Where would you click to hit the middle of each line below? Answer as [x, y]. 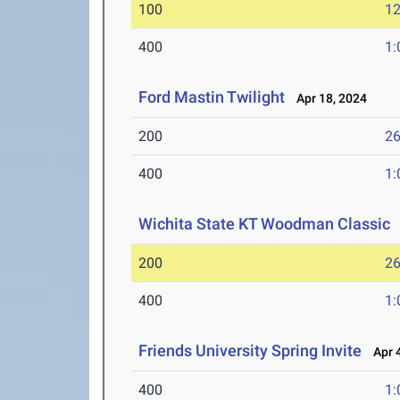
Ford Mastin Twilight [212, 97]
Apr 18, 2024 [328, 99]
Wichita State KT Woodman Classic [265, 224]
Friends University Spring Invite [250, 351]
